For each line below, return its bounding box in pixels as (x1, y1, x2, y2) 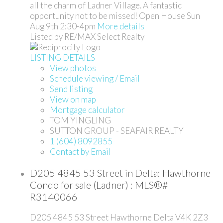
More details (97, 20, 144, 31)
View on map (50, 94, 96, 105)
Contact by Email (50, 146, 111, 157)
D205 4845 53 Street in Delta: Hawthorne (30, 166, 211, 179)
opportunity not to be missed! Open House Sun (30, 10, 200, 21)
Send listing (50, 83, 93, 94)
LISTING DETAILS (30, 52, 95, 63)
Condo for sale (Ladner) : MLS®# (30, 178, 168, 191)
